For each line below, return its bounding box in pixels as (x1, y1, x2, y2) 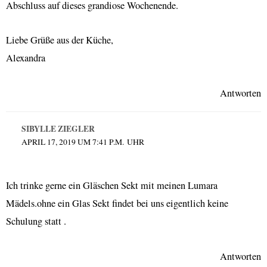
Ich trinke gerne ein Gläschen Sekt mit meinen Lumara (6, 178, 218, 192)
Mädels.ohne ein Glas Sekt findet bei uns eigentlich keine (6, 196, 228, 210)
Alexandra (6, 51, 45, 65)
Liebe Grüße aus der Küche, (6, 33, 113, 47)
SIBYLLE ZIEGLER (21, 122, 95, 135)
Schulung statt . (6, 214, 66, 228)
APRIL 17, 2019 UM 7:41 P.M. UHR (21, 136, 144, 147)
